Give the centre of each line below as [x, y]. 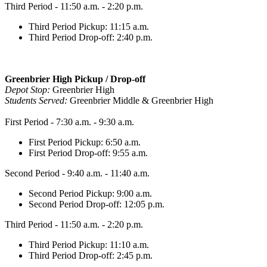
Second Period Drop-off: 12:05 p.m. [97, 204]
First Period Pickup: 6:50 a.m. [85, 142]
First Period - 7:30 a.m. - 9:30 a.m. [69, 122]
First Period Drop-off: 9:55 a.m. [88, 153]
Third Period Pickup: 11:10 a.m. [89, 245]
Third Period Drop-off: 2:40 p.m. [91, 38]
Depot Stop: [29, 90]
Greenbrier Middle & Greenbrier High [142, 101]
